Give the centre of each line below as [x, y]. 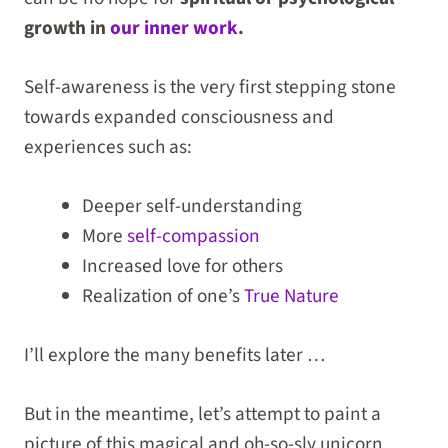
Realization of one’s [162, 295]
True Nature [291, 295]
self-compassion [193, 235]
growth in [67, 28]
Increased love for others [182, 265]
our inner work [174, 28]
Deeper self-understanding [191, 205]
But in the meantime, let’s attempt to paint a [202, 413]
